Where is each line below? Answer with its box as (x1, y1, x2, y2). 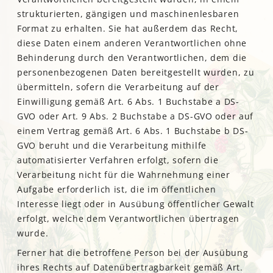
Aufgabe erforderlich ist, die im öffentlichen (17, 183, 216, 195)
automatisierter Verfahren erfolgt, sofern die (17, 154, 219, 166)
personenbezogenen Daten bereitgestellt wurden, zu (17, 66, 255, 78)
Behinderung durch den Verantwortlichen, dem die (17, 51, 247, 63)
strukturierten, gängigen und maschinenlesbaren (17, 7, 239, 19)
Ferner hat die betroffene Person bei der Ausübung (17, 246, 249, 258)
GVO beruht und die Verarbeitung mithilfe (17, 139, 207, 151)
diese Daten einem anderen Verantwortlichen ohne (17, 37, 247, 49)
